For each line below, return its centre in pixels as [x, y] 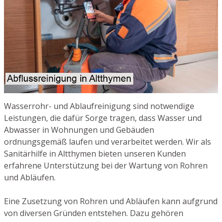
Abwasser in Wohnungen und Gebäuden [79, 130]
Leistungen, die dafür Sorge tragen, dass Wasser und [103, 118]
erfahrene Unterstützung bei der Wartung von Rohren [106, 166]
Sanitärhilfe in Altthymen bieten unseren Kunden [95, 154]
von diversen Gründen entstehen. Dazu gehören [94, 213]
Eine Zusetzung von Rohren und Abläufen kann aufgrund [111, 201]
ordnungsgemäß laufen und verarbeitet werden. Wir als [108, 142]
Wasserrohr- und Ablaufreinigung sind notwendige [99, 106]
